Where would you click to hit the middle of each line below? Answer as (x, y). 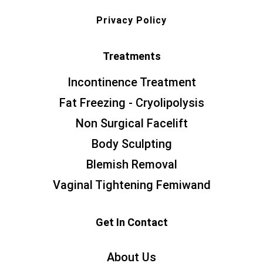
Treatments (131, 56)
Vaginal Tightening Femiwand (131, 185)
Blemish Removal (131, 165)
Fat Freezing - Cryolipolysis (131, 103)
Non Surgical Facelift (131, 124)
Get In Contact (131, 222)
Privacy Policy (131, 21)
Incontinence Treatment (131, 82)
